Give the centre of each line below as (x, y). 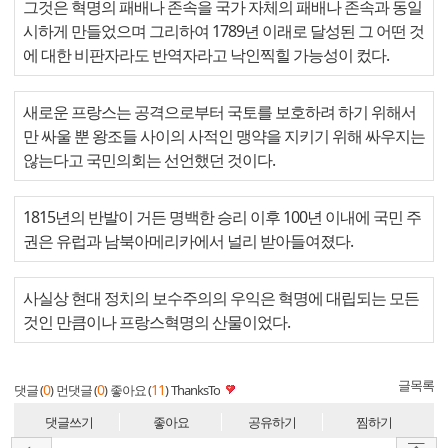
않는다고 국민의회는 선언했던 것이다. (149, 159)
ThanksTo (195, 389)
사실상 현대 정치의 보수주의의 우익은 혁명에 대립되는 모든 (221, 297)
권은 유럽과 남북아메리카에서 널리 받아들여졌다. (188, 240)
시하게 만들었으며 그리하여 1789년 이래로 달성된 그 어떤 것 (223, 30)
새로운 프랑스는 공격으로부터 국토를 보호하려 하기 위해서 (219, 111)
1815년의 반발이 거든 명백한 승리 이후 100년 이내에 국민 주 (222, 216)
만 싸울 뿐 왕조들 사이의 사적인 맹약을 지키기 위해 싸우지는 (224, 135)
